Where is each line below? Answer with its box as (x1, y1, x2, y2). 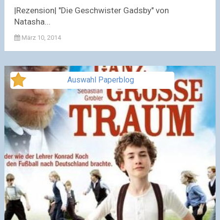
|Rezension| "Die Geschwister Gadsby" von (14, 5, 169, 16)
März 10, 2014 (21, 34, 61, 42)
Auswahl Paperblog (67, 75, 134, 85)
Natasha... (14, 17, 51, 27)
